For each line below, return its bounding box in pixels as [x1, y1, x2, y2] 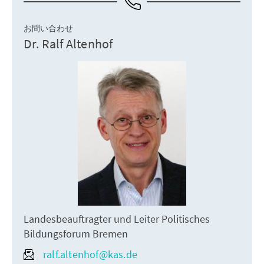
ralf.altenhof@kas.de [43, 247, 137, 262]
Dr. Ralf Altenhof [24, 35, 113, 52]
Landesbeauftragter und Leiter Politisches [24, 212, 210, 226]
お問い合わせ [24, 22, 73, 34]
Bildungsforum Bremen [24, 227, 128, 241]
